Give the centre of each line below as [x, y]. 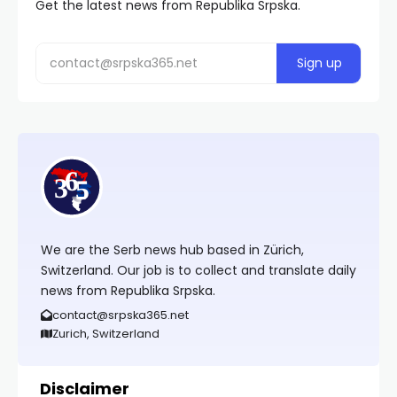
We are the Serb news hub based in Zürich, [172, 250]
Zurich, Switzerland [105, 334]
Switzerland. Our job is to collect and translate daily [198, 270]
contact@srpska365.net [120, 315]
